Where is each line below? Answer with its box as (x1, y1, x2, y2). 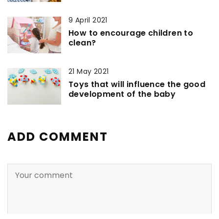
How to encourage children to (68, 27, 194, 39)
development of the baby (68, 88, 176, 100)
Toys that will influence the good (68, 78, 206, 90)
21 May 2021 (68, 66, 109, 76)
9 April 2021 (68, 15, 108, 25)
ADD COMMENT (7, 128, 108, 145)
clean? (68, 37, 96, 48)
